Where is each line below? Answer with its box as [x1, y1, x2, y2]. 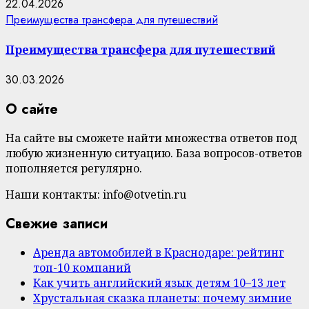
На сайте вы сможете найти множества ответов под [6, 130, 297, 146]
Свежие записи [6, 213, 108, 234]
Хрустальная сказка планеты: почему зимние [33, 290, 292, 306]
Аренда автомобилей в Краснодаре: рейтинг [33, 245, 284, 261]
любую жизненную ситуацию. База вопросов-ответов [6, 146, 302, 161]
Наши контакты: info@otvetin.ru [6, 187, 186, 203]
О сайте [6, 99, 58, 119]
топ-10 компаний [33, 260, 131, 276]
